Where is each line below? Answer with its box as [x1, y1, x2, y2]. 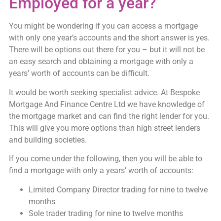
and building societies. [8, 135, 87, 145]
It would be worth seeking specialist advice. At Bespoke [8, 87, 200, 97]
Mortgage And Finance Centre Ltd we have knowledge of [8, 99, 205, 109]
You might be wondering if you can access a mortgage [8, 21, 198, 31]
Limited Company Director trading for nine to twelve [28, 184, 208, 194]
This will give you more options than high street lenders [8, 123, 200, 133]
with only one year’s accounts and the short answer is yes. [8, 33, 210, 43]
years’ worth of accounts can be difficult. [8, 69, 149, 78]
